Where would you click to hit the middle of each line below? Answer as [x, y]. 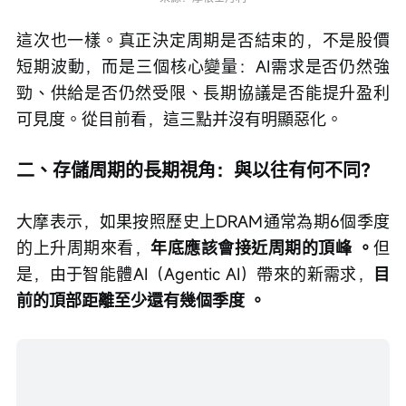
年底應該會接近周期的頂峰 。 [262, 247]
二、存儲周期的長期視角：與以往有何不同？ [198, 169]
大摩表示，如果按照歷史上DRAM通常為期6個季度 [203, 221]
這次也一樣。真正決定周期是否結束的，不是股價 [203, 39]
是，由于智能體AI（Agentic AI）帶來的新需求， [195, 273]
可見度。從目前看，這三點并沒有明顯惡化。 [179, 118]
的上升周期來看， [83, 247]
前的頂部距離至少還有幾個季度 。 [141, 300]
